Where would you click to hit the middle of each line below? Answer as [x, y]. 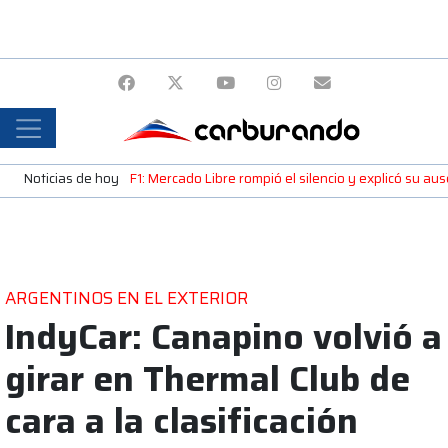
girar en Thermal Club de [207, 378]
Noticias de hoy [71, 178]
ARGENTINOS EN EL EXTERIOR [126, 297]
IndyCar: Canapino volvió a [223, 336]
